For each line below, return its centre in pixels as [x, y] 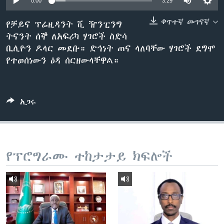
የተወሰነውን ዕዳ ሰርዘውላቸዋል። [62, 60]
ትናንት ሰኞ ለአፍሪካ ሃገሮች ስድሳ [66, 36]
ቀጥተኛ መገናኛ [185, 22]
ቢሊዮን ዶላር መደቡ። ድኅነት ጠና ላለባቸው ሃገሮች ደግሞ [111, 48]
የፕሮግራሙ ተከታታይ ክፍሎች [89, 156]
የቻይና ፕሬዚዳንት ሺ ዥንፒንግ [64, 24]
